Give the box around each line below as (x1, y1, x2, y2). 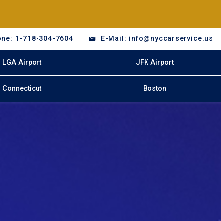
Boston (143, 84, 167, 93)
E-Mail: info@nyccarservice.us (100, 34, 213, 43)
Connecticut (2, 84, 41, 93)
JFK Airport (136, 58, 174, 67)
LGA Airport (2, 58, 41, 67)
